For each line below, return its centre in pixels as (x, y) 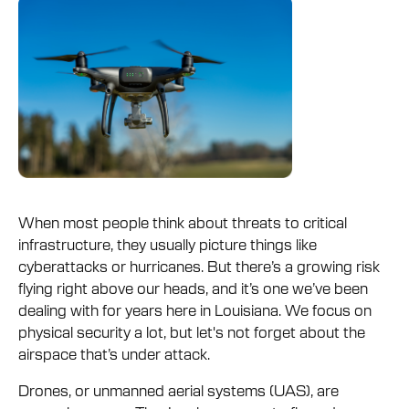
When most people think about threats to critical (183, 221)
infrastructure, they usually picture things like (168, 243)
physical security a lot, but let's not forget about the (192, 331)
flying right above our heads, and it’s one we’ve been (193, 287)
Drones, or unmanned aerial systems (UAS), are (178, 389)
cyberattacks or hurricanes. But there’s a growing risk (199, 265)
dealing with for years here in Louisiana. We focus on (195, 309)
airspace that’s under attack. (114, 353)
